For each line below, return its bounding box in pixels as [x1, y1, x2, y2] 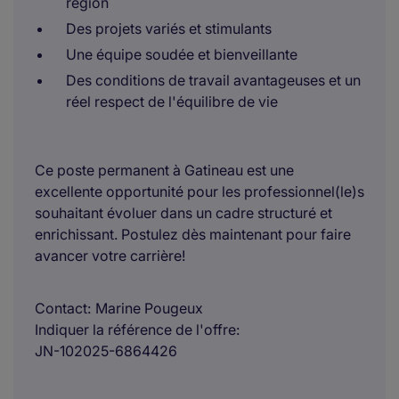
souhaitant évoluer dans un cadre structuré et [35, 204, 332, 222]
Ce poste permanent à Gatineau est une [35, 161, 294, 179]
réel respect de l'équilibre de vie [66, 93, 278, 110]
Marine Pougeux [95, 299, 203, 317]
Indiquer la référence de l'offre [35, 321, 236, 338]
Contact [35, 299, 87, 317]
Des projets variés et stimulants [66, 20, 272, 37]
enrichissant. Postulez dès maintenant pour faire [35, 225, 351, 243]
